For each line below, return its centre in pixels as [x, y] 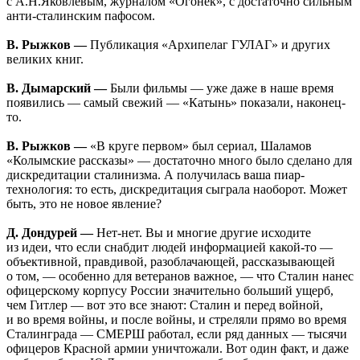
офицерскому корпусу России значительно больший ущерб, [170, 291]
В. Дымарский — [57, 88]
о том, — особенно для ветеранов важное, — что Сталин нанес [180, 276]
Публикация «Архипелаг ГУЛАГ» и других [209, 45]
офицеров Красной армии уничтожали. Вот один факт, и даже [178, 349]
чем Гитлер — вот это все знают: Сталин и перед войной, [165, 305]
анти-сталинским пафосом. [81, 16]
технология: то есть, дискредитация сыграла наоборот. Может [177, 190]
